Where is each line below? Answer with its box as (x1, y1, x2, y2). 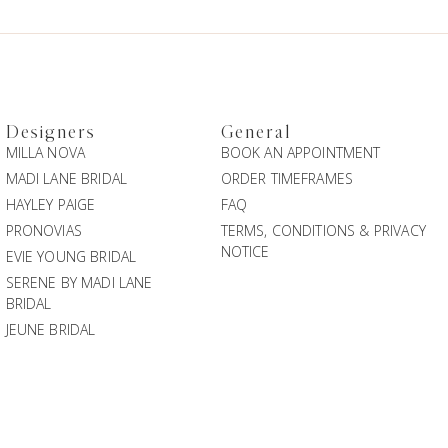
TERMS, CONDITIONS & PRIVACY (220, 221, 426, 241)
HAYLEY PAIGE (5, 195, 96, 215)
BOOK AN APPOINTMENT (220, 143, 381, 163)
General (220, 124, 291, 143)
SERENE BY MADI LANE (5, 273, 153, 293)
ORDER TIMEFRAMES (220, 169, 354, 189)
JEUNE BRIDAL (5, 320, 96, 340)
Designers (5, 124, 96, 143)
